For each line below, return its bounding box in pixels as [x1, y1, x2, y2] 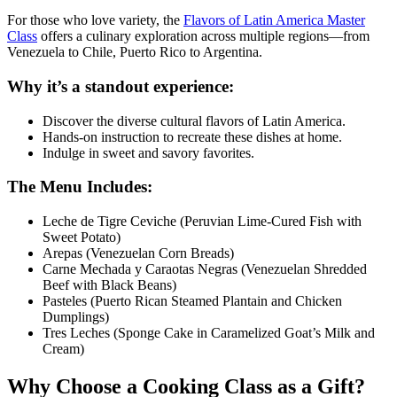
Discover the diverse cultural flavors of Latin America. [43, 113, 346, 128]
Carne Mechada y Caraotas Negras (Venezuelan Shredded [43, 261, 367, 277]
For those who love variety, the [7, 12, 183, 28]
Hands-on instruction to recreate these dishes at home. [43, 128, 342, 144]
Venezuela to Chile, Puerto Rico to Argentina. [7, 44, 262, 60]
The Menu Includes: [7, 177, 152, 197]
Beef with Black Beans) [43, 277, 176, 293]
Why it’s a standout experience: [7, 77, 234, 97]
